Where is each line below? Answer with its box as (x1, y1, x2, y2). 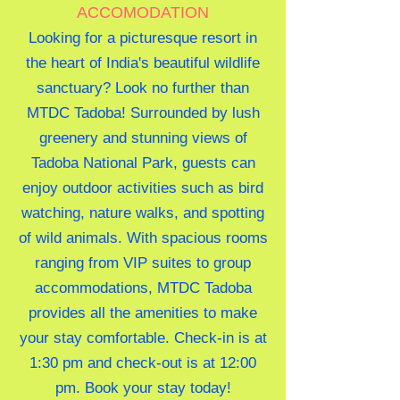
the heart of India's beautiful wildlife (26, 54, 260, 71)
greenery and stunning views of (38, 129, 247, 146)
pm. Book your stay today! (54, 379, 231, 396)
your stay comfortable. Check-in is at (19, 329, 267, 346)
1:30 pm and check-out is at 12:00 (29, 354, 256, 371)
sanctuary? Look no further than (37, 79, 249, 96)
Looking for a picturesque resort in (29, 29, 257, 46)
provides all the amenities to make (29, 304, 257, 321)
